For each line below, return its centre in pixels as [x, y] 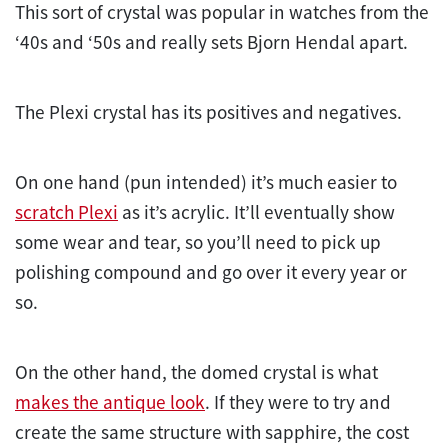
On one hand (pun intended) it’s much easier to [206, 181]
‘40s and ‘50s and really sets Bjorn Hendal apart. [211, 41]
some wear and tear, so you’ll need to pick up [198, 241]
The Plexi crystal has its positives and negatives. [208, 111]
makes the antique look [110, 401]
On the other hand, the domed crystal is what [196, 371]
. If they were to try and [298, 401]
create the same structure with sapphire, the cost [212, 431]
